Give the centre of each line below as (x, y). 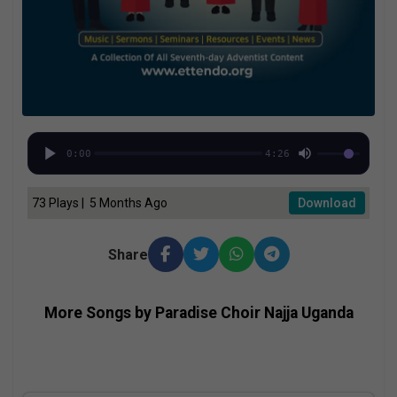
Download (327, 203)
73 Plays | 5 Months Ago (100, 202)
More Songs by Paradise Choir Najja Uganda (198, 313)
